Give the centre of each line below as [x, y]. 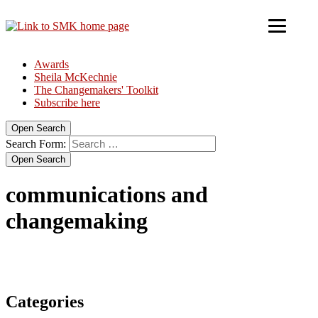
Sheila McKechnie [76, 77]
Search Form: [36, 144]
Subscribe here [67, 103]
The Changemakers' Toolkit [96, 90]
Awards [51, 64]
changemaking [77, 221]
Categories [45, 301]
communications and [107, 195]
